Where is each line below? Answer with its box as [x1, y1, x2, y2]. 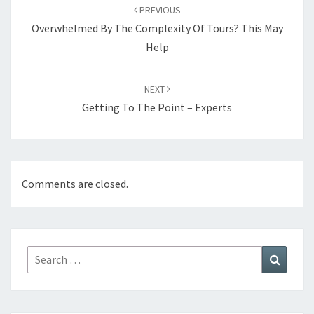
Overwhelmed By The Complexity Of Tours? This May [31, 21, 283, 35]
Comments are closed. [22, 177, 128, 191]
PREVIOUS [137, 4, 181, 16]
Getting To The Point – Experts [82, 100, 232, 114]
